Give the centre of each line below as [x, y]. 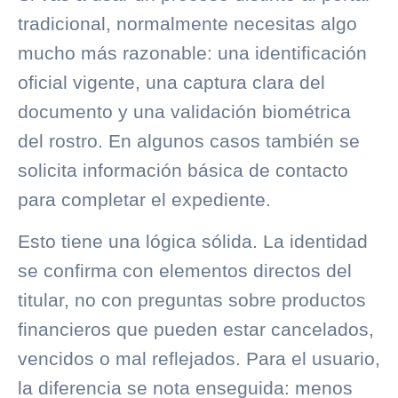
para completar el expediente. [144, 200]
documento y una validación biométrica [184, 112]
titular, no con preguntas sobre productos [192, 300]
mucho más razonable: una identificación [192, 53]
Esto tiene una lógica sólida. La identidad [193, 242]
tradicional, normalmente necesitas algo [187, 24]
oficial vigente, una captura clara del [171, 83]
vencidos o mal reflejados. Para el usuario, [199, 359]
